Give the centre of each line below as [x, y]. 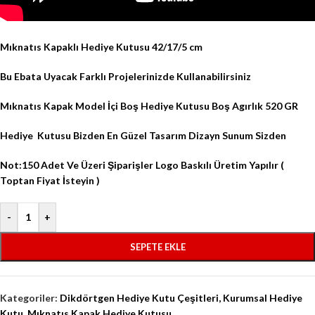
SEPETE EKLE [157, 247]
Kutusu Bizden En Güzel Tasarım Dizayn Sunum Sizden [162, 136]
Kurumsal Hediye [263, 298]
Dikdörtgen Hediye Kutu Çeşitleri [139, 298]
